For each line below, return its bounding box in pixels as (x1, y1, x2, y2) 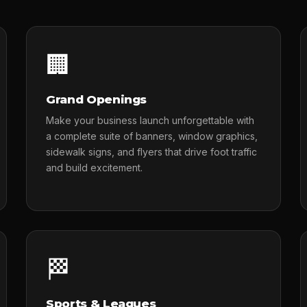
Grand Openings (45, 93, 147, 106)
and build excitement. (45, 162, 143, 173)
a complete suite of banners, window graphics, (45, 130, 258, 142)
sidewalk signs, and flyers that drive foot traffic (45, 146, 257, 158)
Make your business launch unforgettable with (45, 114, 254, 126)
